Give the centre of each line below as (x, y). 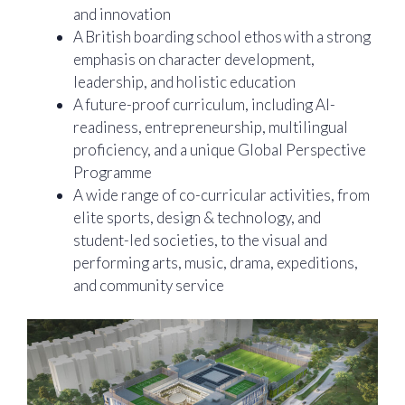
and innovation (122, 14)
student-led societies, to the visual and (200, 240)
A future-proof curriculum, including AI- (204, 104)
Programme (113, 172)
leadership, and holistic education (184, 81)
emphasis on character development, (194, 59)
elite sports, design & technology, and (197, 217)
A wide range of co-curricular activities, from (221, 194)
